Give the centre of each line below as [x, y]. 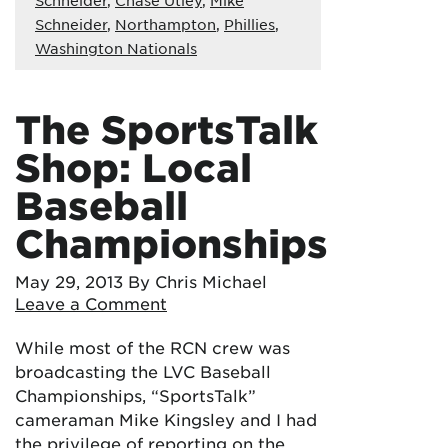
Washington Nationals [116, 47]
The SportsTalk [166, 128]
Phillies [249, 23]
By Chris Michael [197, 280]
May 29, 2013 [69, 280]
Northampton [165, 23]
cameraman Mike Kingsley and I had [166, 418]
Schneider [71, 23]
